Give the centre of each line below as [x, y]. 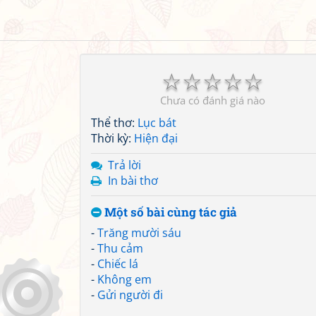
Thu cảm [120, 248]
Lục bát [157, 123]
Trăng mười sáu [139, 233]
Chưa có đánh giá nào [212, 100]
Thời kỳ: [113, 138]
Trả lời [124, 165]
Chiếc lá [118, 264]
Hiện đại [156, 138]
